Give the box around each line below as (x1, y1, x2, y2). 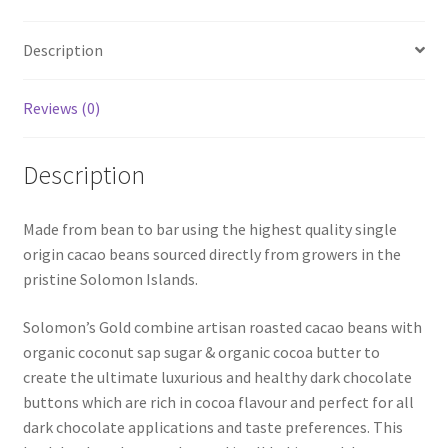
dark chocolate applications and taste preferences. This (22, 416, 403, 437)
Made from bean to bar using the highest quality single (22, 219, 397, 240)
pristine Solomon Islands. (22, 269, 198, 290)
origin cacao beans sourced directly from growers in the (22, 244, 401, 265)
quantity (21, 77, 80, 98)
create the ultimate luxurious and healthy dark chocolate (22, 366, 412, 387)
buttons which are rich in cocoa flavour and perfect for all (22, 391, 414, 412)
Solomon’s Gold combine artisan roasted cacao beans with (22, 316, 422, 337)
